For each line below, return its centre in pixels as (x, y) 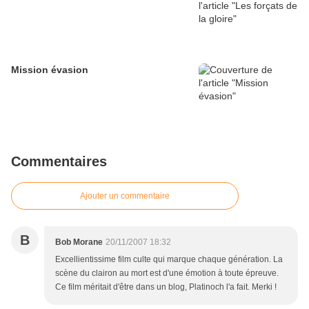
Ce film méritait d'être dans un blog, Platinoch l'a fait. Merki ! (166, 287)
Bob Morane (79, 242)
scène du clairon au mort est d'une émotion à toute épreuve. (167, 273)
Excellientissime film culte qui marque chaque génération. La (169, 259)
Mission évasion (50, 69)
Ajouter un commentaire (125, 196)
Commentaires (59, 161)
